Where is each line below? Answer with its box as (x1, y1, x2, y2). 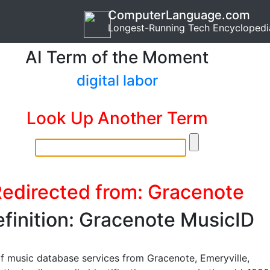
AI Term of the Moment (25, 47, 209, 67)
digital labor (76, 72, 158, 89)
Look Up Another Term (26, 108, 208, 128)
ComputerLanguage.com (108, 8, 250, 22)
